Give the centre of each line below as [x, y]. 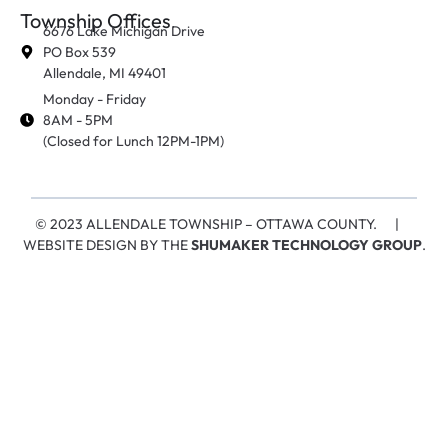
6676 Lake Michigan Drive [123, 30]
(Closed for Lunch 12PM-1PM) [133, 140]
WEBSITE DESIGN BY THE [106, 244]
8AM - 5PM [77, 119]
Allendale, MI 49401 [104, 72]
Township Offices [95, 20]
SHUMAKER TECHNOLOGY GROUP [306, 244]
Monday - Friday [94, 98]
